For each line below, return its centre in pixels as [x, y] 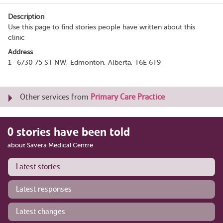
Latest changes [41, 211]
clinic [16, 37]
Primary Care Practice [128, 97]
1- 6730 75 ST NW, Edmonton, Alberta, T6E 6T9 [84, 62]
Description [26, 16]
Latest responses [44, 189]
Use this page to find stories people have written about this [102, 27]
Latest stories [38, 167]
